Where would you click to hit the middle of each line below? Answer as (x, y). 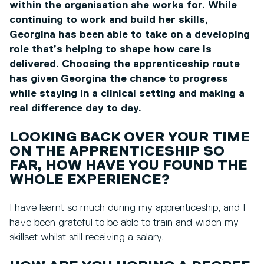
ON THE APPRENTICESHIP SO (117, 152)
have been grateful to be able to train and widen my (124, 223)
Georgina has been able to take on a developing (130, 35)
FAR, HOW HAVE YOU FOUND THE (128, 166)
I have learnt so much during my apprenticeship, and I (127, 208)
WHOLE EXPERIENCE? (90, 180)
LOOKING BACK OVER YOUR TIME (130, 138)
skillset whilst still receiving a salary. (87, 238)
